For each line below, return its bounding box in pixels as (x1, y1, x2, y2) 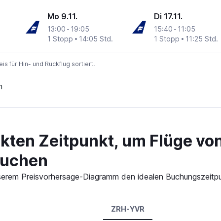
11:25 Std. (185, 35, 218, 43)
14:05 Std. (79, 35, 113, 43)
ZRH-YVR (110, 205, 145, 214)
